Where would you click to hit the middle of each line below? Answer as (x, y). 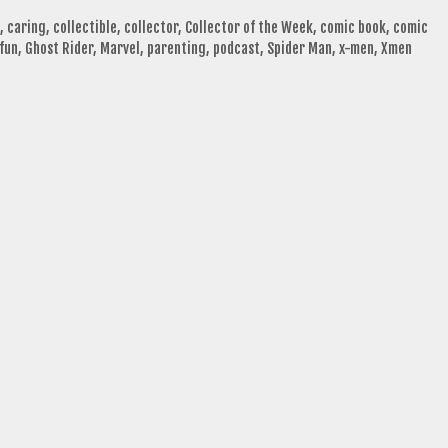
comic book (352, 28)
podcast (236, 49)
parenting (176, 49)
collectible (84, 28)
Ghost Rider (59, 49)
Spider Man (299, 49)
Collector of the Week (248, 28)
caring (26, 28)
